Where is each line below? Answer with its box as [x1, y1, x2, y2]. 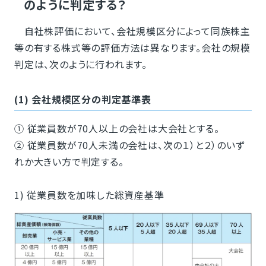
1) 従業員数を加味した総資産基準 [14, 188, 164, 202]
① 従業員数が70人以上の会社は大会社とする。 [14, 121, 220, 136]
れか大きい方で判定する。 [14, 154, 124, 169]
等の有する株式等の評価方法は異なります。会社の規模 [14, 40, 251, 55]
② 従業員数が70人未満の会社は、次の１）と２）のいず [14, 138, 245, 153]
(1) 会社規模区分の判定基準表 [14, 92, 151, 107]
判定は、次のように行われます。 [14, 57, 147, 72]
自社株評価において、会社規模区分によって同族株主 [14, 24, 251, 39]
